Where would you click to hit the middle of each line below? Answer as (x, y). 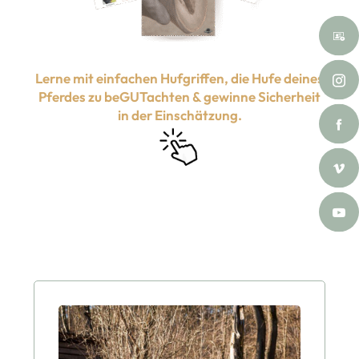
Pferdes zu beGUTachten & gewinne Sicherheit (179, 96)
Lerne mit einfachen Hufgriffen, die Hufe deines (179, 78)
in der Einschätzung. (179, 115)
